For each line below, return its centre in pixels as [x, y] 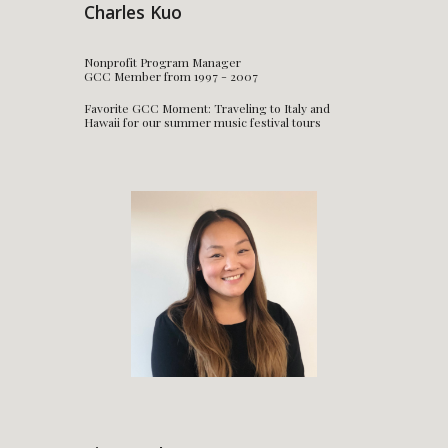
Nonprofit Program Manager [163, 62]
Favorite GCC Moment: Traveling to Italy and [207, 108]
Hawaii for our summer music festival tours [203, 122]
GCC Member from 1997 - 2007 [171, 76]
